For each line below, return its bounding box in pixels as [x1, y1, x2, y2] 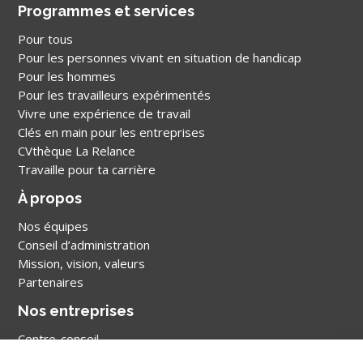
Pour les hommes [18, 67, 117, 84]
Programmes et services [18, 2, 195, 19]
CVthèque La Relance [18, 142, 136, 159]
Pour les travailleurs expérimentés [18, 86, 211, 103]
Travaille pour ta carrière [18, 160, 156, 177]
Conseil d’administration [18, 236, 151, 253]
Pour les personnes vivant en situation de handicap [18, 49, 302, 66]
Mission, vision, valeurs [18, 254, 146, 271]
